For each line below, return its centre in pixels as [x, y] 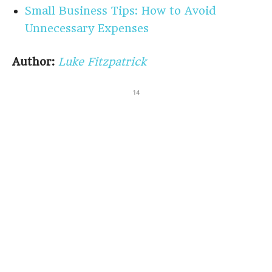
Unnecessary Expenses [87, 28]
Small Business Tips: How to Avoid [121, 11]
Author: [33, 62]
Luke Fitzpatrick [102, 62]
